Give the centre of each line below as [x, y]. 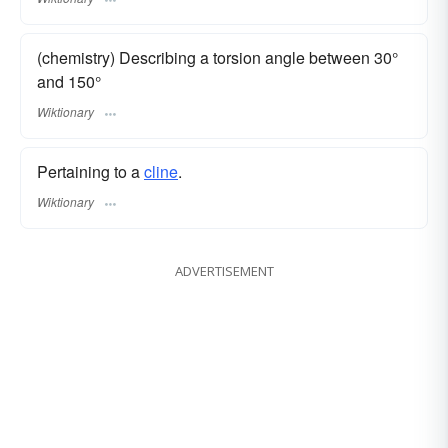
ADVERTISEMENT [224, 271]
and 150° [69, 81]
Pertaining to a [90, 171]
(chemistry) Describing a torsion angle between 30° [217, 57]
